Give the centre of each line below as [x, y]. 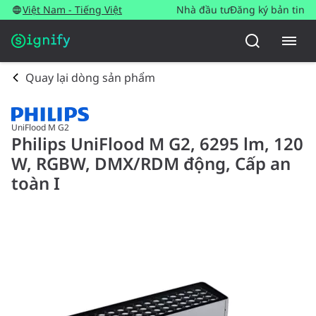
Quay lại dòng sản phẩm [90, 78]
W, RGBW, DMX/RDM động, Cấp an [151, 164]
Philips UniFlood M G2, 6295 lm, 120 [157, 144]
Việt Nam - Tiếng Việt [72, 10]
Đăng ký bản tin [267, 10]
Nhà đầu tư [203, 10]
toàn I [36, 183]
